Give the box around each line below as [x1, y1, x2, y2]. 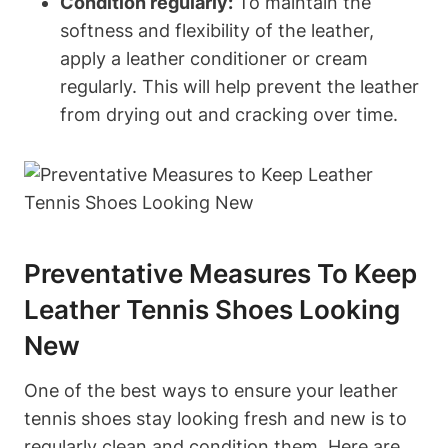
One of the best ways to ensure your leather [24, 380, 398, 401]
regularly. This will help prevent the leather [60, 76, 419, 97]
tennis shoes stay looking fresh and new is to [24, 408, 407, 429]
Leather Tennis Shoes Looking [24, 294, 400, 325]
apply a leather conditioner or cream [60, 48, 368, 69]
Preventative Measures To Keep [24, 258, 417, 289]
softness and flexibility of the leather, [60, 20, 374, 41]
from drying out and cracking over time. [60, 104, 398, 125]
